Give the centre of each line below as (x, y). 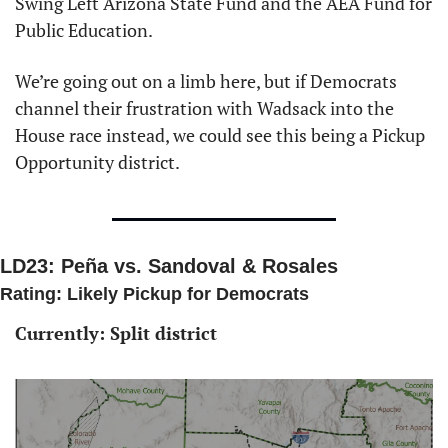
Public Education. (85, 29)
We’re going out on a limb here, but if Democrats (206, 80)
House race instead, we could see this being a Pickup (220, 134)
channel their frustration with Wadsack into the (204, 107)
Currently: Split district (116, 332)
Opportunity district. (99, 161)
